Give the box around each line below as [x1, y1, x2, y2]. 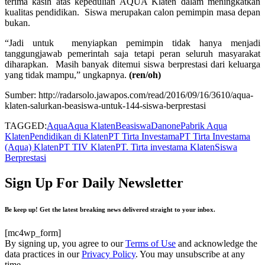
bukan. [5, 17, 30, 28]
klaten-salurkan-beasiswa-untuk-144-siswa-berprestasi [5, 100, 206, 111]
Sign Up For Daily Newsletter [5, 174, 183, 190]
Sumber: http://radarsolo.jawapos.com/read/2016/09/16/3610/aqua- [5, 89, 253, 100]
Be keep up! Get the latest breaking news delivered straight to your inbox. [5, 205, 215, 213]
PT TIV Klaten [59, 141, 115, 152]
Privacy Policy [82, 248, 135, 259]
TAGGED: [5, 120, 47, 131]
